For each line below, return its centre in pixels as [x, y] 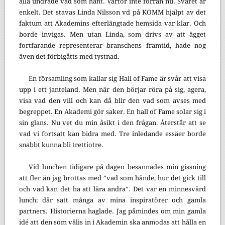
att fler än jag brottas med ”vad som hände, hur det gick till [113, 178]
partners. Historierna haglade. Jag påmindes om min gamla [113, 211]
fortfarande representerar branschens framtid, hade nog [113, 45]
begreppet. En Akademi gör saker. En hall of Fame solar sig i [113, 111]
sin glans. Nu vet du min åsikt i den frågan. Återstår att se [113, 123]
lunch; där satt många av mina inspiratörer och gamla [113, 200]
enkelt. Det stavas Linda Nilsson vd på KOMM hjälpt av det [113, 12]
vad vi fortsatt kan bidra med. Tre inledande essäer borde [113, 134]
